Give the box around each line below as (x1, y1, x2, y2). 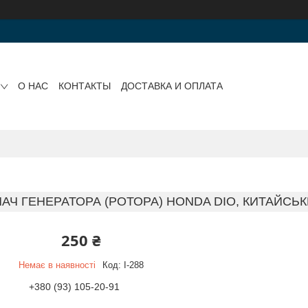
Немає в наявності (19, 259, 96, 270)
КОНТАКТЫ (58, 80, 111, 92)
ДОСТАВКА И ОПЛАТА (120, 80, 223, 92)
